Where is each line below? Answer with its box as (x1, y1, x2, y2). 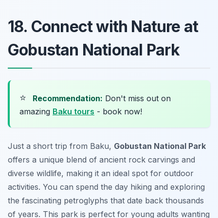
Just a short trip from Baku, (8, 141, 114, 151)
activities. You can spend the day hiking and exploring (8, 182, 205, 192)
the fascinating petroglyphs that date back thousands (8, 195, 204, 205)
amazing (19, 106, 53, 116)
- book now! (94, 106, 142, 116)
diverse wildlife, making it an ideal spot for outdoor (8, 168, 194, 178)
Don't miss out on (103, 93, 171, 103)
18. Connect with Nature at (8, 17, 199, 36)
